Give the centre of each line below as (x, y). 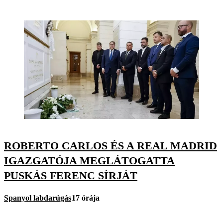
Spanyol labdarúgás (38, 198)
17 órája (86, 198)
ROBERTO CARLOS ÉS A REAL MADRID (111, 145)
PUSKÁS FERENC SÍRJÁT (71, 175)
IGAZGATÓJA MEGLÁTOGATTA (89, 160)
